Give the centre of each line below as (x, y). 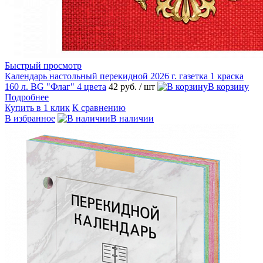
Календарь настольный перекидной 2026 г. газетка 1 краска (124, 76)
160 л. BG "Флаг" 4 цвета (55, 87)
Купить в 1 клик (37, 108)
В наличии (132, 119)
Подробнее (27, 97)
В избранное (30, 119)
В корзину (228, 87)
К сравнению (99, 108)
